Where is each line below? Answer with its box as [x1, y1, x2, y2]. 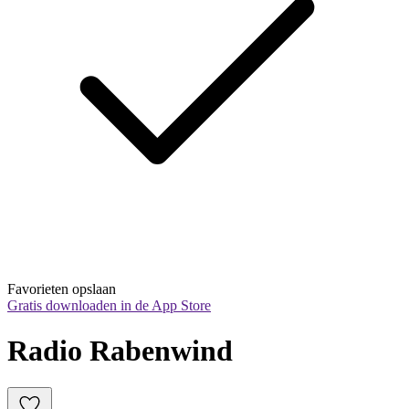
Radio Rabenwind [7, 333, 233, 367]
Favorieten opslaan [7, 281, 116, 298]
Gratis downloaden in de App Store [7, 298, 211, 314]
